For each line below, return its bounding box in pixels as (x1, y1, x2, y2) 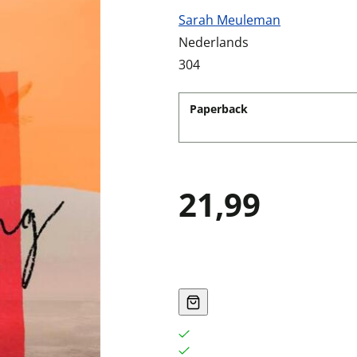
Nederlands (178, 33, 249, 51)
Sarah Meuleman (178, 11, 280, 29)
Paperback (190, 101, 248, 116)
